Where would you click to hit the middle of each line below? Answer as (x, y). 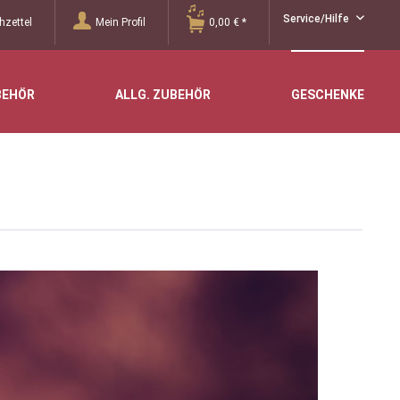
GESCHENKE (328, 95)
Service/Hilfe (317, 19)
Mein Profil (121, 22)
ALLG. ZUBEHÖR (163, 95)
